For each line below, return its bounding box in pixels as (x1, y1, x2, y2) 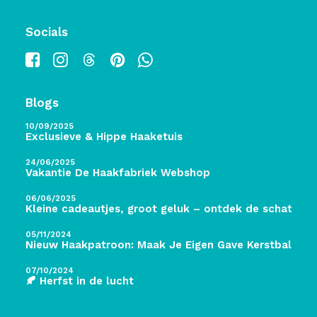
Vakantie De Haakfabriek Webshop (25, 166, 210, 179)
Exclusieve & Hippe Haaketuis (25, 130, 183, 143)
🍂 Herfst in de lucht (25, 275, 134, 287)
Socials (25, 25, 68, 39)
